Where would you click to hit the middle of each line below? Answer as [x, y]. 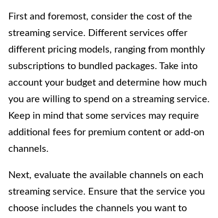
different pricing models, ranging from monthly [107, 50]
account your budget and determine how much [108, 83]
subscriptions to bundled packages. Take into [103, 66]
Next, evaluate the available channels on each [106, 175]
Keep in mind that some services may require [104, 116]
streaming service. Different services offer [98, 33]
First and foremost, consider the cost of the [100, 17]
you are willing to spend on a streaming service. [109, 100]
